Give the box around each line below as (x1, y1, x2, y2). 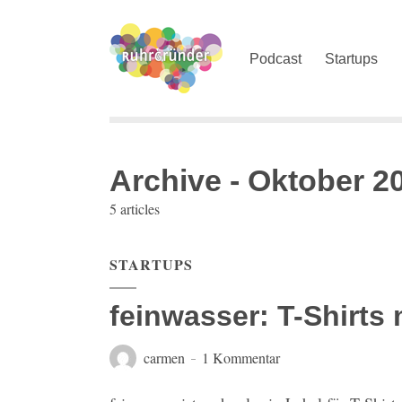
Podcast (249, 51, 301, 66)
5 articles (109, 199, 160, 218)
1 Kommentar (202, 348, 280, 367)
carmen (144, 348, 185, 367)
